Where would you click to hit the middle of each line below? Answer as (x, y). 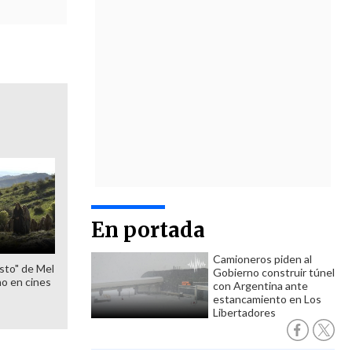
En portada (148, 230)
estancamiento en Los (267, 299)
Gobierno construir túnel (274, 272)
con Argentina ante (260, 286)
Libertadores (244, 312)
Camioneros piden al (262, 259)
